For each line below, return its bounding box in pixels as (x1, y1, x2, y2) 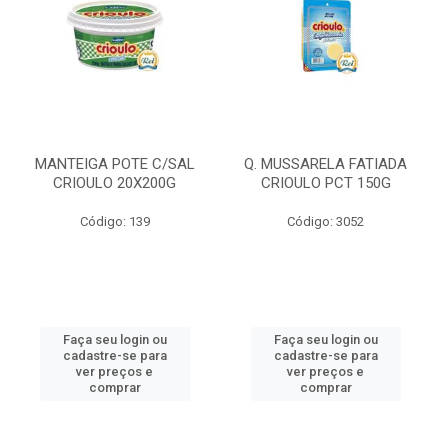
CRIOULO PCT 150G (260, 174, 391, 192)
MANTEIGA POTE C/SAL (34, 155, 195, 173)
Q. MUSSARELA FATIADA (244, 155, 407, 173)
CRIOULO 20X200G (53, 174, 176, 192)
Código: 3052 (287, 214, 364, 229)
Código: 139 (79, 214, 150, 229)
